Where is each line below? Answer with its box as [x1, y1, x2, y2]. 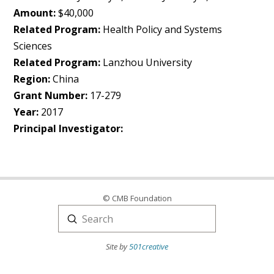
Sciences [13, 39, 53, 53]
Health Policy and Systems [100, 23, 223, 36]
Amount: [13, 6, 56, 20]
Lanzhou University [100, 56, 193, 69]
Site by [106, 240, 129, 252]
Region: [13, 72, 51, 86]
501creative [129, 240, 168, 252]
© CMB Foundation [102, 193, 172, 204]
